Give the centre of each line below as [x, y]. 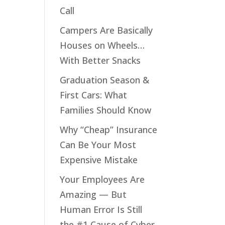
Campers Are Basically [106, 30]
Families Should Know [106, 110]
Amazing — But [93, 194]
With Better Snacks [100, 60]
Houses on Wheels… [102, 45]
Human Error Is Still [101, 209]
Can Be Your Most [98, 145]
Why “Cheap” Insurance [109, 130]
